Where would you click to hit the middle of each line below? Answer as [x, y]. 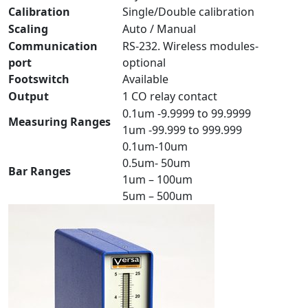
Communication [53, 46]
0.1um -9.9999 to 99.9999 [187, 114]
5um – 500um [157, 196]
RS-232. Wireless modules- [190, 46]
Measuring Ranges [59, 122]
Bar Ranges [40, 172]
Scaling [28, 29]
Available [145, 79]
